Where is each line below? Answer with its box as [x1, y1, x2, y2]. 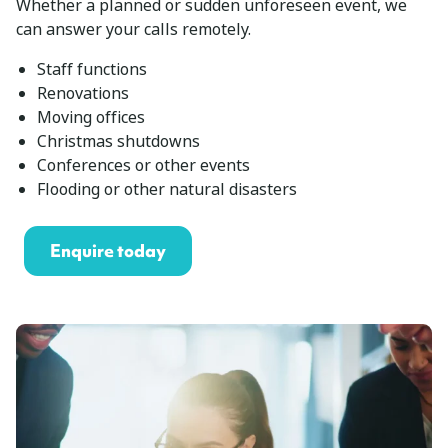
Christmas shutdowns [36, 129, 200, 153]
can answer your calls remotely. [16, 17, 251, 41]
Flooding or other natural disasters [36, 177, 297, 201]
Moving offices [36, 105, 145, 129]
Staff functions [36, 57, 147, 81]
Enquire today [50, 238, 166, 262]
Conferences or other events [36, 153, 250, 177]
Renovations [36, 81, 129, 105]
